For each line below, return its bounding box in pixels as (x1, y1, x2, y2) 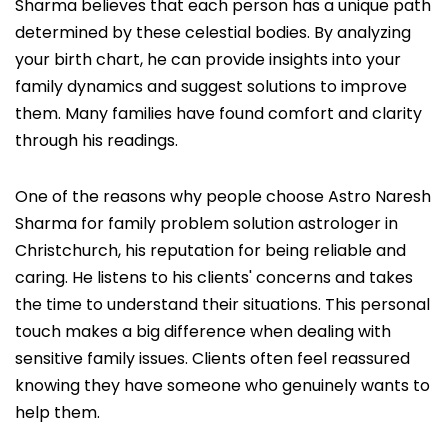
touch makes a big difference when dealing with (15, 320, 391, 344)
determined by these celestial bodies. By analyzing (15, 21, 411, 45)
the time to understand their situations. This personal (15, 293, 430, 317)
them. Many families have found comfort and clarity (15, 102, 422, 126)
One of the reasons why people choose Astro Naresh (15, 185, 431, 209)
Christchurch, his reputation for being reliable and (15, 239, 406, 263)
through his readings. (15, 129, 178, 153)
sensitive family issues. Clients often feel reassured (15, 347, 410, 371)
